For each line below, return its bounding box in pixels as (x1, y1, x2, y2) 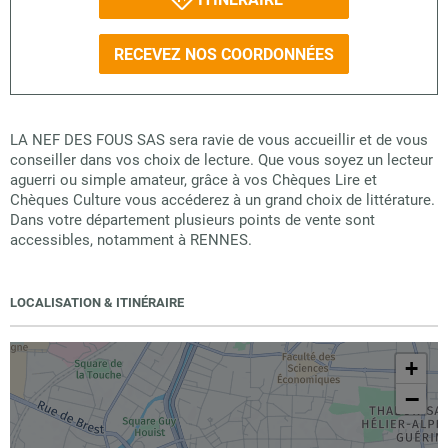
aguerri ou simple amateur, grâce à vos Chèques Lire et (10, 171, 377, 189)
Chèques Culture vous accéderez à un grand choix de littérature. (10, 191, 435, 209)
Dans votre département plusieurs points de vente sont (10, 211, 375, 229)
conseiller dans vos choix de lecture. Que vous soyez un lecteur (10, 151, 433, 169)
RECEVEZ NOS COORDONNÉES (114, 44, 334, 64)
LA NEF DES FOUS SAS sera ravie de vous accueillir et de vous (10, 131, 428, 149)
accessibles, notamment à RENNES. (10, 231, 252, 249)
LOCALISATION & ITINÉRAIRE (10, 295, 184, 310)
